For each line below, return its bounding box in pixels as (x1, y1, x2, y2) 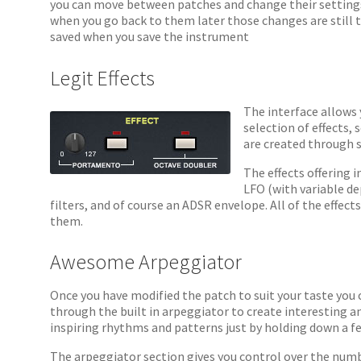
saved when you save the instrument (50, 27, 250, 44)
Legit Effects (50, 64, 156, 91)
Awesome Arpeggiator (50, 249, 243, 276)
